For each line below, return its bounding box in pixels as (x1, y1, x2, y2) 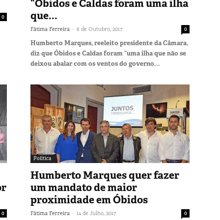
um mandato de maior (30, 180, 137, 194)
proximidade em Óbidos (30, 192, 148, 207)
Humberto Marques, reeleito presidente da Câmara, (30, 38, 188, 47)
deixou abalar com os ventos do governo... (30, 59, 160, 68)
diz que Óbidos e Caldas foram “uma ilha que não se (30, 49, 186, 57)
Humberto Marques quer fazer (30, 168, 179, 182)
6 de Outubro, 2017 (77, 25, 122, 32)
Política (33, 155, 51, 162)
